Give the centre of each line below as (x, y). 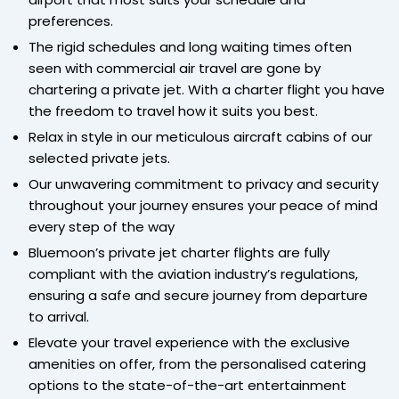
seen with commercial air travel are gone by (175, 68)
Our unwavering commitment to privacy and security (204, 183)
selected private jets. (99, 158)
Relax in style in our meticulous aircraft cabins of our (200, 136)
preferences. (71, 20)
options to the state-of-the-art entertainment (187, 385)
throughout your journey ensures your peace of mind (203, 205)
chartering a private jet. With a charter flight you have (207, 89)
